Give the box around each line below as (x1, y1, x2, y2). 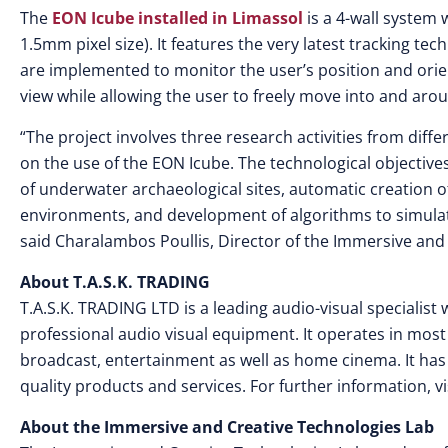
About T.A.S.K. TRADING (20, 271, 210, 294)
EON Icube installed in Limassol (52, 7, 303, 30)
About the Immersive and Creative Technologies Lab (20, 416, 434, 439)
